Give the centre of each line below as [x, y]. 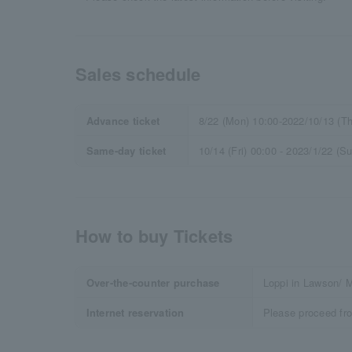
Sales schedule [138, 74]
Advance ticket [123, 121]
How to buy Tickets [154, 236]
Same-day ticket [126, 150]
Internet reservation [135, 312]
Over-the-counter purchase [153, 282]
